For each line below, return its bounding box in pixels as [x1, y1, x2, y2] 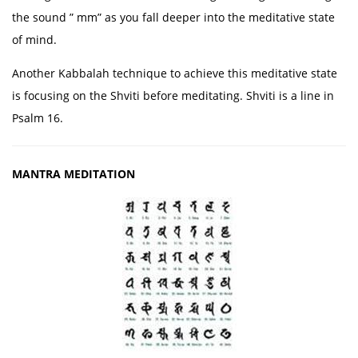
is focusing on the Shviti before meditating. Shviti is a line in [12, 88, 334, 103]
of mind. [12, 32, 57, 47]
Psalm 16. [12, 110, 63, 125]
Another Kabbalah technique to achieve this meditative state [12, 66, 337, 81]
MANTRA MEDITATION [12, 166, 135, 181]
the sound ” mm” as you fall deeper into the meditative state [12, 10, 335, 25]
